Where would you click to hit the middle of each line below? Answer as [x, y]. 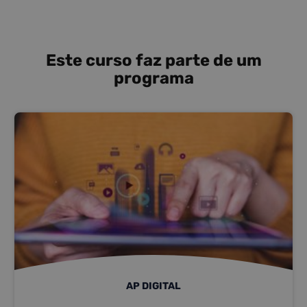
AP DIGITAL [153, 286]
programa [153, 78]
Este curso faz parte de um [153, 61]
